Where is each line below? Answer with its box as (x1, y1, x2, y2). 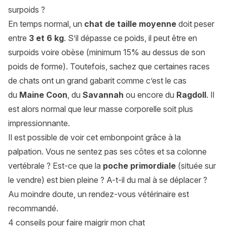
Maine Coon (19, 90, 67, 100)
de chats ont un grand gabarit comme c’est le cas (8, 75, 186, 86)
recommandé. (8, 203, 60, 214)
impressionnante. (8, 118, 70, 129)
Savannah (83, 90, 124, 100)
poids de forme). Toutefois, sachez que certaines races (8, 61, 210, 72)
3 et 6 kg (29, 33, 64, 44)
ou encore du (124, 90, 176, 100)
